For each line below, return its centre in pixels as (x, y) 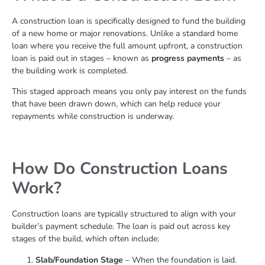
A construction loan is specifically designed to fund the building (129, 21)
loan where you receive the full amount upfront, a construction (127, 46)
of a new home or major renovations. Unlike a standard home (125, 33)
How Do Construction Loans (120, 169)
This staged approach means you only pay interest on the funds (129, 92)
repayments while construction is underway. (93, 117)
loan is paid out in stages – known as (82, 58)
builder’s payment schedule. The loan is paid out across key (121, 227)
